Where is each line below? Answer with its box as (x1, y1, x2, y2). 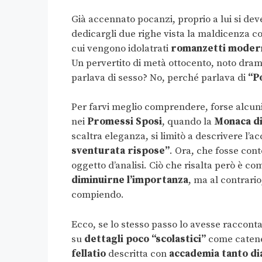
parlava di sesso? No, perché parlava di (71, 71, 248, 84)
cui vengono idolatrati (71, 42, 171, 55)
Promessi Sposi (85, 115, 162, 129)
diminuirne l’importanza (71, 174, 188, 187)
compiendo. (71, 188, 124, 202)
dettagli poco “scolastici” (84, 232, 206, 246)
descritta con (106, 247, 169, 260)
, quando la (162, 115, 214, 129)
